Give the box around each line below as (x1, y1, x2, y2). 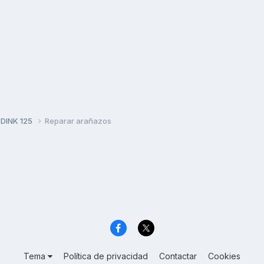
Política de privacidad (64, 251, 148, 262)
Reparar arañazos (45, 115, 111, 126)
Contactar (159, 251, 197, 262)
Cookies (208, 251, 240, 262)
